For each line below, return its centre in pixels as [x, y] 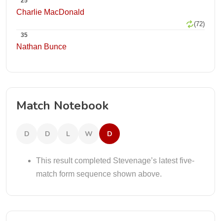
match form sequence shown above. [99, 174]
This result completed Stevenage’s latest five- [115, 161]
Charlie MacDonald [50, 12]
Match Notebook [62, 106]
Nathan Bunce [41, 47]
